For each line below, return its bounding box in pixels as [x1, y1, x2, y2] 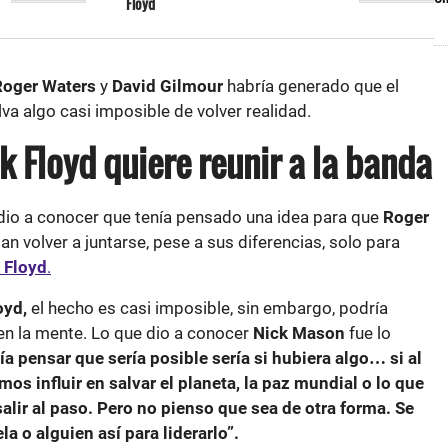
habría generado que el [223, 76, 399, 96]
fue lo [345, 323, 391, 343]
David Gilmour [112, 76, 223, 96]
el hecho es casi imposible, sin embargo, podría [27, 298, 388, 318]
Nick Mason [253, 323, 345, 343]
